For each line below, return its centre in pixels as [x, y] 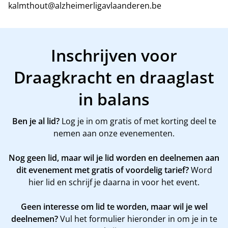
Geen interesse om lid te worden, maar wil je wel [114, 207]
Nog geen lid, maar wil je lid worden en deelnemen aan [114, 158]
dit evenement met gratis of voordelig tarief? [102, 170]
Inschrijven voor [114, 55]
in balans [114, 99]
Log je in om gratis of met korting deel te [138, 121]
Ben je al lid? [36, 121]
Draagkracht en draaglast [114, 77]
